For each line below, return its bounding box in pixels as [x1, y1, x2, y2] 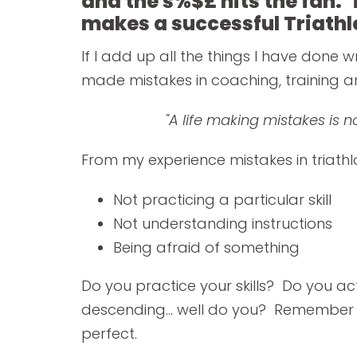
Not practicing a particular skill [113, 189, 331, 210]
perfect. [81, 323, 137, 343]
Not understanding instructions [113, 213, 332, 233]
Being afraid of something [113, 237, 300, 257]
